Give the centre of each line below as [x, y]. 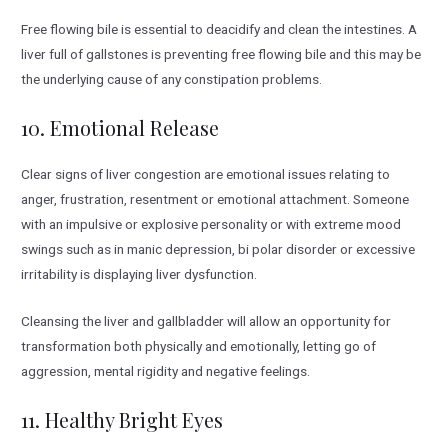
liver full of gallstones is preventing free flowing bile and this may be [221, 54]
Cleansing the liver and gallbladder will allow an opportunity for [206, 321]
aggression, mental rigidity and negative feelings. [166, 371]
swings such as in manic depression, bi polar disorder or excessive [218, 249]
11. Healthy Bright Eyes [122, 419]
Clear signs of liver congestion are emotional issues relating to [206, 174]
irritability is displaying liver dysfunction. [139, 274]
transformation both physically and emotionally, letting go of [199, 346]
